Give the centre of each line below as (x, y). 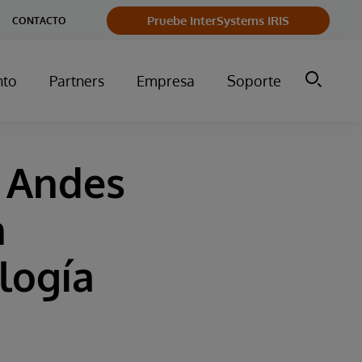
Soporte (254, 81)
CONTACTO (39, 20)
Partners (77, 81)
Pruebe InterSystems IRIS (218, 20)
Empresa (166, 81)
